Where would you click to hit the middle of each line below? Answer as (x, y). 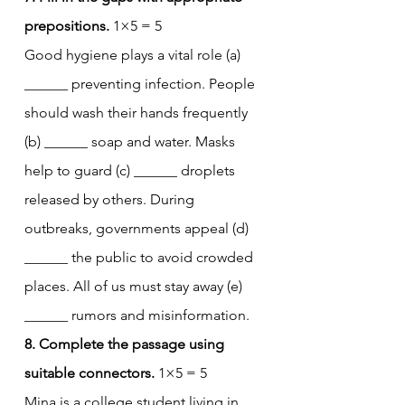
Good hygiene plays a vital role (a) (134, 54)
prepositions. (67, 25)
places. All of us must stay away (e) (135, 286)
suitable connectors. (89, 372)
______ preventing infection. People (141, 83)
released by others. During (111, 199)
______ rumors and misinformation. (137, 315)
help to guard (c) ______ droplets (132, 170)
